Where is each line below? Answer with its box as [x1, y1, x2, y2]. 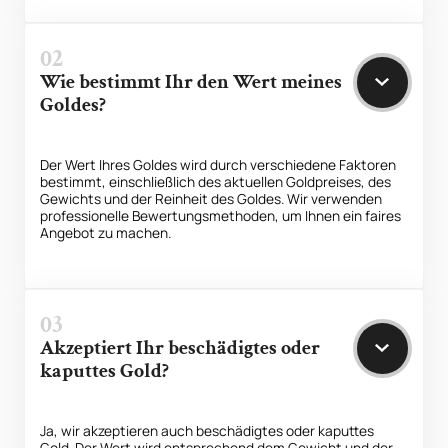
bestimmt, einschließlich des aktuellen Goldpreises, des [40, 171, 392, 191]
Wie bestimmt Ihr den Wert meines [40, 68, 343, 95]
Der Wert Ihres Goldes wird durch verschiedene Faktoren [40, 154, 397, 174]
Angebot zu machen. [40, 222, 172, 242]
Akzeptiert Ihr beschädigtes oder [40, 334, 321, 361]
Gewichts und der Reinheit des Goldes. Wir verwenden [40, 188, 383, 208]
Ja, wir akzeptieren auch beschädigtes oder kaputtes [40, 421, 375, 441]
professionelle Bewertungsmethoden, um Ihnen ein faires [40, 205, 402, 225]
